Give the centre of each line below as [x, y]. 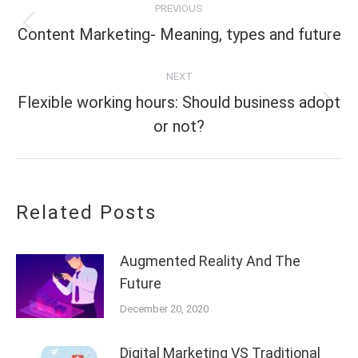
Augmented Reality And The [210, 261]
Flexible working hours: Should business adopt [179, 102]
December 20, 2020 [164, 308]
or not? [179, 126]
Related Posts [86, 212]
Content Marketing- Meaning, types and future [179, 34]
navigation [86, 30]
